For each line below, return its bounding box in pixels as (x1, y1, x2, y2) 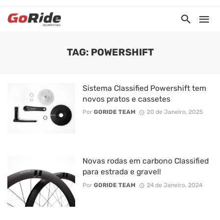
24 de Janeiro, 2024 (146, 181, 202, 189)
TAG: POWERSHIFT (66, 47, 154, 58)
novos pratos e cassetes (82, 94, 170, 104)
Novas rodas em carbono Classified (82, 156, 209, 166)
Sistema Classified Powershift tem (82, 83, 206, 93)
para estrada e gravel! (82, 167, 161, 177)
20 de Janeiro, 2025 (146, 109, 203, 116)
